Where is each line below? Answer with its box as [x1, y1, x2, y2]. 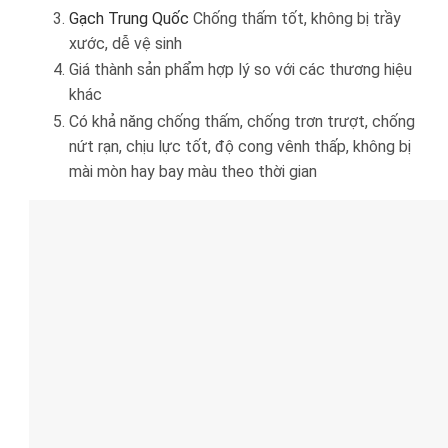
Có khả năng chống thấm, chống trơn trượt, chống [69, 111, 415, 131]
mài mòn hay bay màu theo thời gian [69, 161, 317, 181]
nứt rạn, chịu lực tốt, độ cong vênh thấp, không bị [69, 136, 411, 156]
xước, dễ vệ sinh [69, 33, 182, 53]
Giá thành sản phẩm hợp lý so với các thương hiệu [69, 60, 412, 80]
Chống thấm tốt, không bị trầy [189, 8, 401, 28]
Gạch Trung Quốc [69, 8, 189, 28]
